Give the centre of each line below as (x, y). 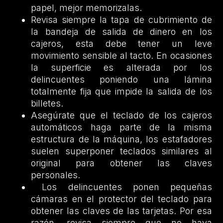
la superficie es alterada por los (121, 68)
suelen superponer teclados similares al (121, 151)
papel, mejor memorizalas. (87, 8)
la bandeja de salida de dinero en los (121, 32)
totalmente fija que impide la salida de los (121, 92)
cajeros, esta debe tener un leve (121, 44)
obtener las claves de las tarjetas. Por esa (121, 211)
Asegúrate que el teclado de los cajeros (121, 115)
